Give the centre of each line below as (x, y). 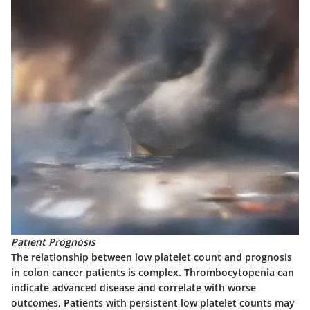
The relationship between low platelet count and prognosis (152, 257)
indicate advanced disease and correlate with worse (134, 288)
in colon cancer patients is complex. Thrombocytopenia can (153, 273)
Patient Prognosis (53, 242)
